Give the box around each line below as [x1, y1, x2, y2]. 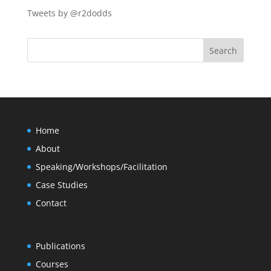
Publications [35, 240, 85, 252]
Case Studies [35, 179, 88, 191]
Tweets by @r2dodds [27, 7, 112, 19]
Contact [35, 197, 67, 209]
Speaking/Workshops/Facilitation [35, 161, 168, 172]
